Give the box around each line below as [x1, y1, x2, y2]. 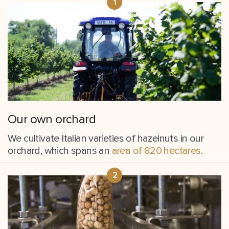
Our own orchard [8, 111, 96, 127]
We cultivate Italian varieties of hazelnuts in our [8, 132, 203, 145]
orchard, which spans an [8, 144, 112, 157]
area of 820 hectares [111, 144, 201, 157]
